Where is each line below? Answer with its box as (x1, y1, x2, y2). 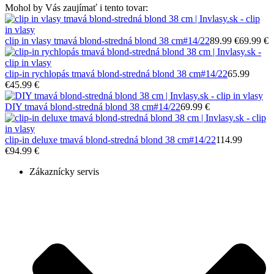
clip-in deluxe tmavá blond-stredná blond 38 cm (5, 134, 189, 145)
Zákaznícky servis (29, 166, 99, 177)
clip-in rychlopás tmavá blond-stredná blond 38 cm (5, 68, 201, 79)
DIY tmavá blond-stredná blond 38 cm (5, 101, 154, 112)
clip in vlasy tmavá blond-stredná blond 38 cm (5, 35, 183, 46)
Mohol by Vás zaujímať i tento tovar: (5, 2, 148, 13)
